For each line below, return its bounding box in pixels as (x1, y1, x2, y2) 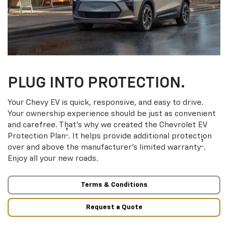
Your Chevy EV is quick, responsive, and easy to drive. (8, 99, 204, 107)
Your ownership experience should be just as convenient (8, 110, 216, 118)
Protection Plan (8, 132, 66, 140)
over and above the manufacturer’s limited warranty (8, 144, 201, 152)
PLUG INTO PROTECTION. (8, 76, 185, 92)
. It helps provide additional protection (68, 132, 212, 140)
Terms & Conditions (80, 182, 148, 189)
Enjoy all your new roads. (8, 155, 98, 163)
